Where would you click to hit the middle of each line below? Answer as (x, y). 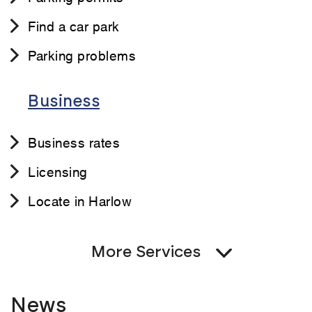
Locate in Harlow (80, 201)
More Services (146, 253)
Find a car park (74, 26)
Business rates (74, 142)
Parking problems (82, 55)
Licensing (58, 171)
